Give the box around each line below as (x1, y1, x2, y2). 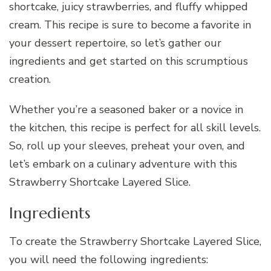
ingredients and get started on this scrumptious (9, 53, 248, 68)
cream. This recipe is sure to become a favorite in (9, 17, 251, 32)
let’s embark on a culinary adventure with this (9, 156, 237, 171)
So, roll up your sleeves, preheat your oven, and (9, 138, 245, 153)
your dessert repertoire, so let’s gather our (9, 35, 221, 50)
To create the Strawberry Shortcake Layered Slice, (9, 234, 261, 249)
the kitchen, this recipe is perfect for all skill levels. (9, 120, 261, 135)
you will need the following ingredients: (9, 252, 208, 267)
